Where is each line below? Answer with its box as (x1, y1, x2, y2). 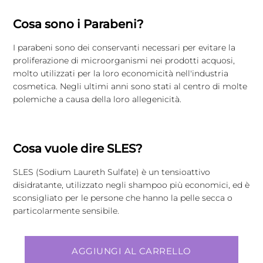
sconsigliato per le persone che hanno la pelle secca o (13, 192, 233, 203)
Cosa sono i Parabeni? (13, 17, 144, 32)
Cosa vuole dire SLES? (13, 141, 143, 156)
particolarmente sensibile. (13, 205, 120, 216)
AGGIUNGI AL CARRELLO (72, 245, 191, 257)
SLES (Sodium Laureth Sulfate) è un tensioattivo (13, 166, 211, 177)
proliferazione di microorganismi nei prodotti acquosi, (13, 55, 235, 66)
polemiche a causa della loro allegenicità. (13, 94, 182, 105)
